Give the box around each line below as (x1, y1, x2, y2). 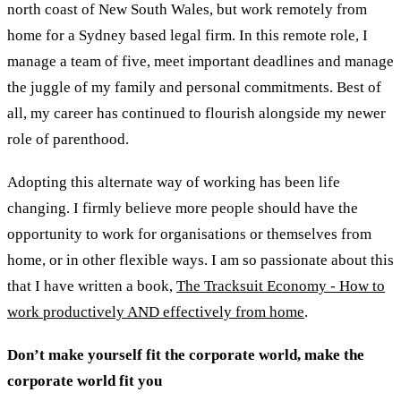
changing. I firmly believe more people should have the (7, 200, 358, 218)
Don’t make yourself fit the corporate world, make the (7, 346, 364, 363)
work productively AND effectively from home (7, 303, 304, 321)
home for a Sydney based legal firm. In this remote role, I (7, 27, 368, 45)
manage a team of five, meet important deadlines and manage (7, 53, 394, 71)
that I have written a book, (7, 277, 176, 295)
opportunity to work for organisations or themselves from (7, 226, 371, 243)
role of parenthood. (7, 131, 129, 149)
